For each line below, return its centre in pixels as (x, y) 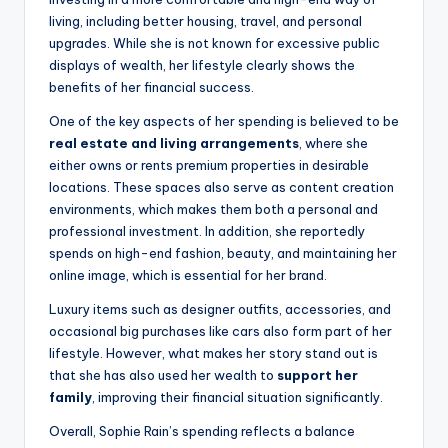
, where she (333, 143)
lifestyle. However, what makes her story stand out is (213, 353)
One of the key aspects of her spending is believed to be (224, 121)
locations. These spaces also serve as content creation (221, 187)
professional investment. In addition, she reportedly (207, 231)
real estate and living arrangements (174, 143)
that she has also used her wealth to (163, 375)
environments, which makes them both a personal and (213, 209)
